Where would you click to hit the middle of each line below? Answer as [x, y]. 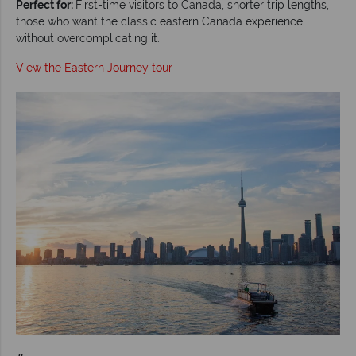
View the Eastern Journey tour [94, 67]
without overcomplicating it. [88, 38]
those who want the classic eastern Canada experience [159, 21]
